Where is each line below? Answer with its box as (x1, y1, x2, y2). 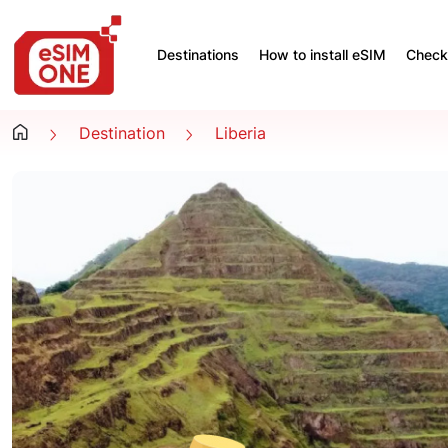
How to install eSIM (259, 46, 386, 63)
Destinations (157, 46, 239, 63)
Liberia (215, 123, 266, 143)
